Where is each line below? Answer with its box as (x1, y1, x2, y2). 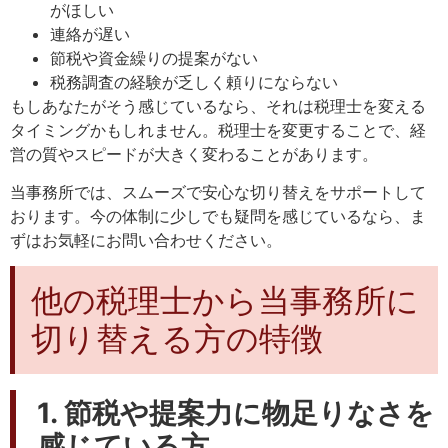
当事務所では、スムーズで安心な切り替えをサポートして (10, 182, 426, 203)
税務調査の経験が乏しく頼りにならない (50, 71, 338, 92)
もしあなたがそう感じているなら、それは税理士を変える (10, 95, 426, 116)
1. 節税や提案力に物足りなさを (37, 396, 434, 431)
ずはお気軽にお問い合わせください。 (10, 230, 282, 251)
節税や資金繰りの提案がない (50, 47, 258, 68)
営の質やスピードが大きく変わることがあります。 (10, 143, 378, 164)
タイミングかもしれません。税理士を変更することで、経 (10, 119, 426, 140)
